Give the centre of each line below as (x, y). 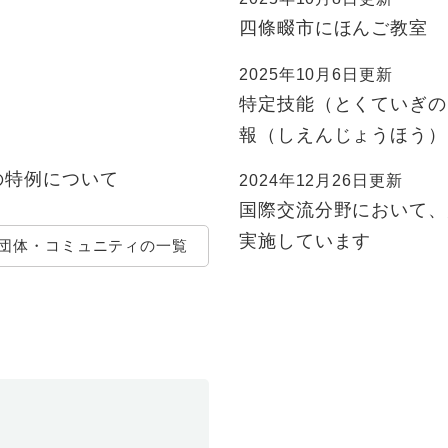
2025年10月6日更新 (316, 74)
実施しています (305, 241)
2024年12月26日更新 (321, 181)
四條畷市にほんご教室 (333, 27)
